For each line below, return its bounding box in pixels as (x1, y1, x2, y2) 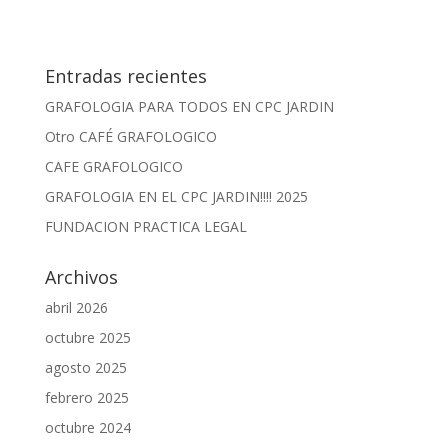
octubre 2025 (44, 327, 131, 347)
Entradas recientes (44, 63, 207, 88)
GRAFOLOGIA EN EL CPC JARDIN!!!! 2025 (44, 186, 308, 206)
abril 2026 (44, 297, 108, 317)
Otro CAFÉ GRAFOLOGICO (44, 126, 217, 146)
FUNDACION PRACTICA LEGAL (44, 216, 247, 236)
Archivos (44, 264, 118, 289)
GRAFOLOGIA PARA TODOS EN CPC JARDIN (44, 96, 334, 116)
